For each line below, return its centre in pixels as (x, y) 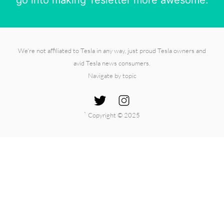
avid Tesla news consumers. (112, 63)
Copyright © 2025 (114, 115)
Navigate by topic (112, 75)
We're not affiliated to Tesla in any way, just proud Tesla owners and (112, 50)
